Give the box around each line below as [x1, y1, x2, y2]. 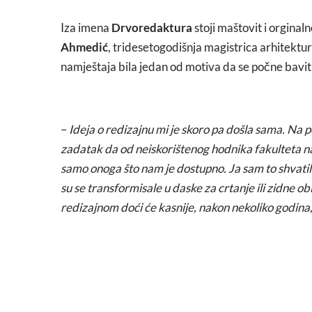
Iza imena [61, 19, 111, 35]
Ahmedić [61, 39, 108, 54]
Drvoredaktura [111, 19, 192, 35]
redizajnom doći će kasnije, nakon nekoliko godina [61, 199, 310, 214]
